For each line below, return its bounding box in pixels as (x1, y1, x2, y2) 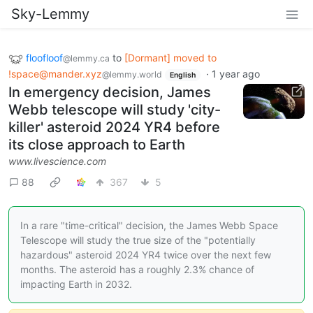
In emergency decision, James (8, 84, 211, 101)
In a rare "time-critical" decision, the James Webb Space (20, 219, 278, 232)
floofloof (26, 52, 63, 64)
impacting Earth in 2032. (20, 278, 132, 291)
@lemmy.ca (63, 53, 110, 64)
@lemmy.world (102, 68, 162, 80)
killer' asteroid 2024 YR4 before (8, 119, 220, 136)
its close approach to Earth (8, 136, 185, 154)
